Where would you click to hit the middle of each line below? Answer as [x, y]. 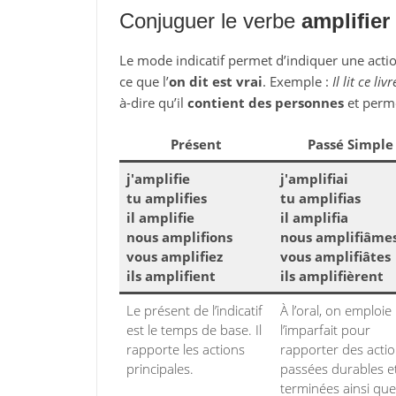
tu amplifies [167, 198]
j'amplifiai [314, 179]
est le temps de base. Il [194, 330]
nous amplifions [179, 237]
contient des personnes [265, 103]
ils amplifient [171, 276]
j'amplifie [158, 179]
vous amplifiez [175, 256]
